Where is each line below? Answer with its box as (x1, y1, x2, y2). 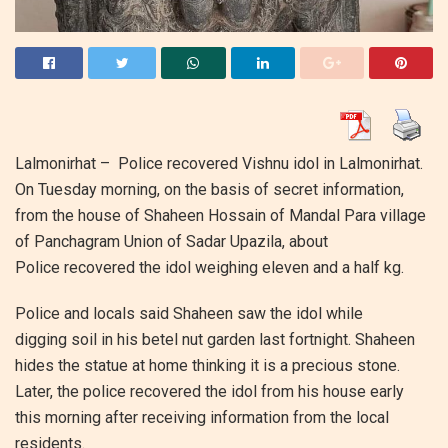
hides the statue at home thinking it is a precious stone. (15, 356, 400, 376)
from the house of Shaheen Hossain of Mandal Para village (15, 206, 426, 226)
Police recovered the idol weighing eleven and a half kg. (15, 258, 404, 278)
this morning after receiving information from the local (15, 408, 389, 428)
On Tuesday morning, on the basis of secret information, (15, 180, 404, 200)
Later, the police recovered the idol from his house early (15, 382, 404, 402)
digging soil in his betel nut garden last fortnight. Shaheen (15, 330, 415, 350)
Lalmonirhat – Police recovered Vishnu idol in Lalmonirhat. (15, 154, 423, 174)
